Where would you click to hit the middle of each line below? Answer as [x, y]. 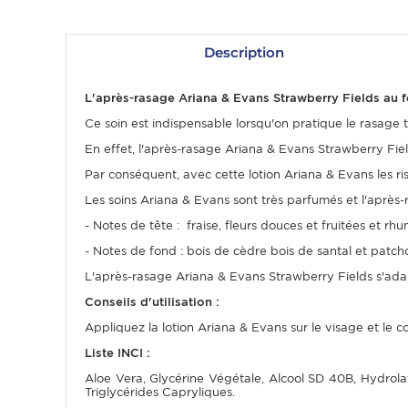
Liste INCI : [119, 353]
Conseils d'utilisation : [152, 302]
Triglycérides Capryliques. [160, 392]
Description [244, 52]
